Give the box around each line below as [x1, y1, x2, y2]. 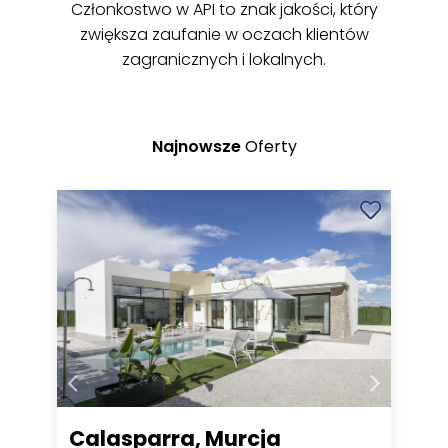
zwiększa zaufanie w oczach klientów [79, 22, 369, 46]
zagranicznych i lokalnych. [122, 47, 326, 71]
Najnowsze [151, 134, 241, 158]
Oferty [240, 134, 297, 158]
